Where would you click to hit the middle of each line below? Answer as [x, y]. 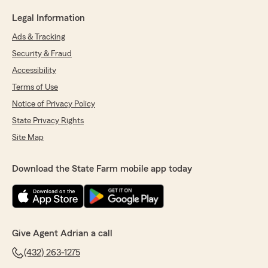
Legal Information [48, 18]
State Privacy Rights [48, 121]
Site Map [28, 138]
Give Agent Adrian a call [62, 234]
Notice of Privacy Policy [54, 104]
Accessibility [34, 71]
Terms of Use [35, 88]
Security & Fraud [42, 54]
